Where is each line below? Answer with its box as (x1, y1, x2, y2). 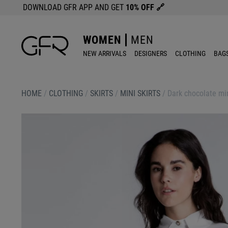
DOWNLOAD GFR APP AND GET (23, 3, 126, 12)
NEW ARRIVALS (83, 49, 126, 58)
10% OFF (126, 3, 156, 12)
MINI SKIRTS (120, 89, 160, 98)
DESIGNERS (134, 49, 167, 58)
